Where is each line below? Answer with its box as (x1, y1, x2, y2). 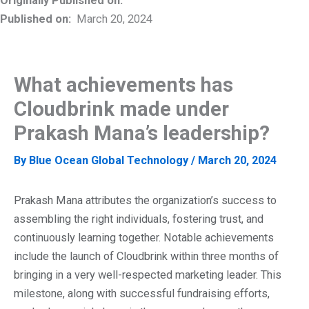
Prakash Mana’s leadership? (14, 121, 270, 146)
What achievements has (14, 73, 233, 97)
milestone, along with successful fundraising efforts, (14, 286, 270, 300)
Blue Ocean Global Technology (29, 154, 191, 168)
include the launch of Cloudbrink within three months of (14, 249, 279, 263)
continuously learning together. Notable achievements (14, 230, 274, 244)
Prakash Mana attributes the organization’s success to (14, 193, 277, 207)
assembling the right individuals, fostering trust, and (14, 212, 263, 226)
